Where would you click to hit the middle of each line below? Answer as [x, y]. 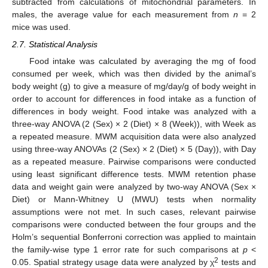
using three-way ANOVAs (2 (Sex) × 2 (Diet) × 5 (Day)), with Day [134, 149]
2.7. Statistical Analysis [55, 44]
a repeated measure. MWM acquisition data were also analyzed [134, 136]
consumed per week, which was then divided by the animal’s [134, 73]
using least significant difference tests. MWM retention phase [134, 174]
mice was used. [41, 27]
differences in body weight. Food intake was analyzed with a [134, 111]
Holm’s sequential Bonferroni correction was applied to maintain [134, 237]
